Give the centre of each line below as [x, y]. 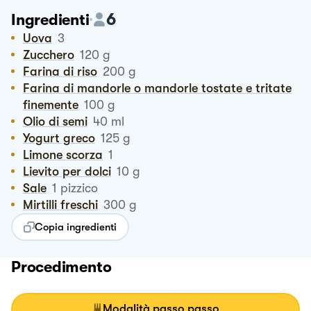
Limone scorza [66, 154]
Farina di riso [64, 71]
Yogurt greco [62, 138]
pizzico [79, 188]
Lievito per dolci [70, 171]
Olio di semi [60, 121]
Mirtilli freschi [66, 204]
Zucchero [52, 54]
